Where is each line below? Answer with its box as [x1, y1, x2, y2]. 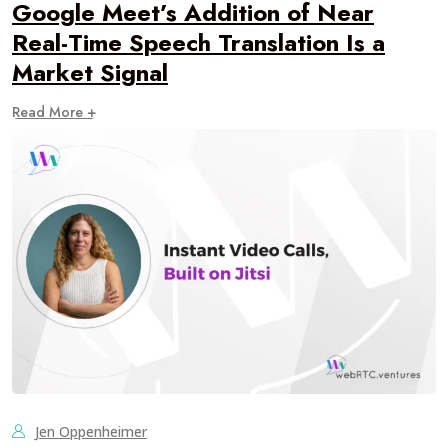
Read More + [12, 102, 96, 122]
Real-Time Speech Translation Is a [12, 25, 385, 60]
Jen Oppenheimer [35, 422, 147, 441]
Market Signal [12, 55, 168, 90]
